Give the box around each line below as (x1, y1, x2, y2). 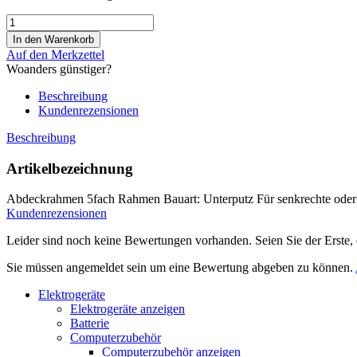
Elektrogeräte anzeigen (70, 302, 185, 316)
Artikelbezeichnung (6, 159, 133, 177)
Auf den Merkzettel (6, 47, 104, 61)
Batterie (70, 316, 109, 331)
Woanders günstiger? (6, 61, 112, 76)
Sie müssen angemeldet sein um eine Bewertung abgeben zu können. (6, 261, 355, 275)
